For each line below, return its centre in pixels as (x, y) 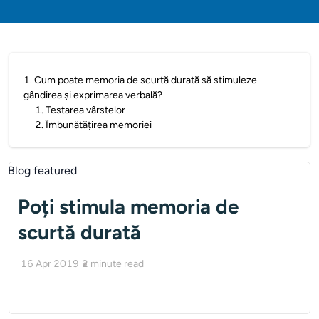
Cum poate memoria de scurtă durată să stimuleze (146, 80)
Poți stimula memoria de (129, 206)
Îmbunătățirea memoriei (99, 125)
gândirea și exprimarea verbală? (93, 95)
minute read (117, 264)
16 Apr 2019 (50, 264)
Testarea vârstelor (85, 110)
